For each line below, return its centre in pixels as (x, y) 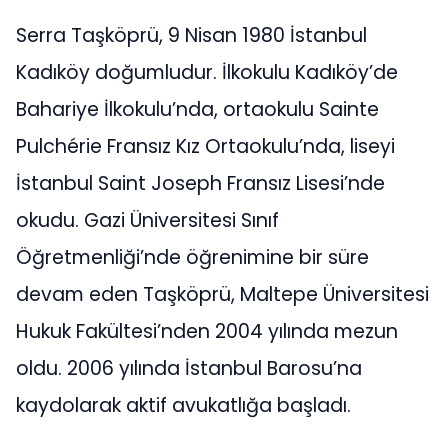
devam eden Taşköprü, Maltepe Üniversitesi (222, 295)
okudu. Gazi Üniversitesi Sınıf (147, 221)
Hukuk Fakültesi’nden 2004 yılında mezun (207, 332)
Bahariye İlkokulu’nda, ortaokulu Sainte (197, 110)
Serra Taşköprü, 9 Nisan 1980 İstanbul (191, 36)
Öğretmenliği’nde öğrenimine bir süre (192, 258)
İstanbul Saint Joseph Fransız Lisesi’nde (200, 184)
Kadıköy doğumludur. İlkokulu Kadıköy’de (207, 73)
